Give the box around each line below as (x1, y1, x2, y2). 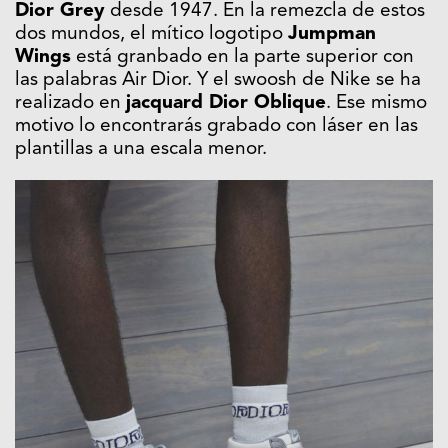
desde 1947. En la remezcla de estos (105, 2, 425, 22)
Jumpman (288, 25, 376, 45)
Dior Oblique (209, 94, 326, 114)
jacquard (126, 94, 209, 114)
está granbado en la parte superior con (71, 48, 414, 68)
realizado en (15, 94, 126, 114)
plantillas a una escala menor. (15, 140, 267, 160)
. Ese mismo (326, 94, 427, 114)
